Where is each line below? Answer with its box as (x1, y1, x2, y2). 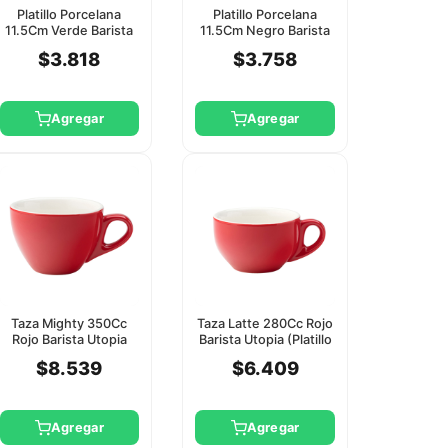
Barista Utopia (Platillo (198, 331, 332, 347)
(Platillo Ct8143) (20, 347, 118, 363)
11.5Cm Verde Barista (5, 22, 134, 38)
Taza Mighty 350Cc (11, 315, 128, 331)
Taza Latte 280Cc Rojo (197, 315, 334, 331)
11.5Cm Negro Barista (200, 22, 331, 38)
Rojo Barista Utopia (11, 331, 127, 347)
